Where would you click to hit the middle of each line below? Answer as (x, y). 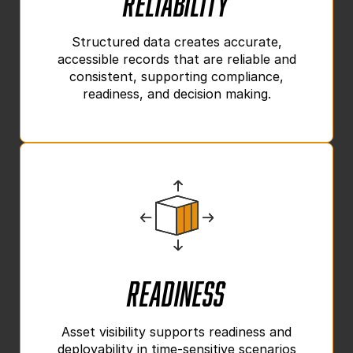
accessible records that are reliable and (176, 59)
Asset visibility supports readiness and (176, 331)
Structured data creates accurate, (176, 41)
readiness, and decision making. (176, 93)
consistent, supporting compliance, (176, 76)
